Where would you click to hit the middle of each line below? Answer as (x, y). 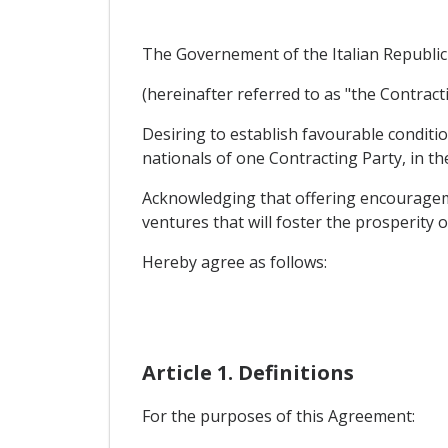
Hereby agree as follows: (234, 262)
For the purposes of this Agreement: (278, 416)
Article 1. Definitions (247, 373)
